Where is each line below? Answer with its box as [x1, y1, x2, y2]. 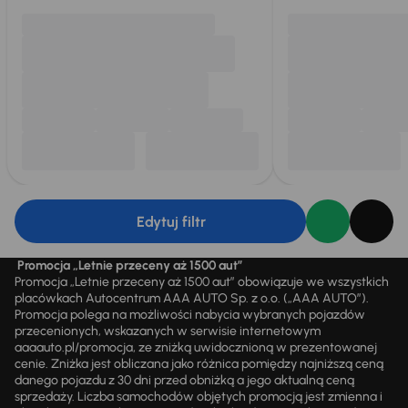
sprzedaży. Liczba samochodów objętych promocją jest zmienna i [15, 389, 382, 404]
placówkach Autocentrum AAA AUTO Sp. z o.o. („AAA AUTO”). [15, 291, 369, 306]
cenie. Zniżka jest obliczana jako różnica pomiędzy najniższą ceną [15, 356, 383, 372]
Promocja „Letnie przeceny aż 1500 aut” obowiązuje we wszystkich [15, 274, 389, 290]
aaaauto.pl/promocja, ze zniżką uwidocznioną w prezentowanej [15, 340, 377, 355]
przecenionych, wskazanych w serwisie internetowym [15, 323, 321, 339]
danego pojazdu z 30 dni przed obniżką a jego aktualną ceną [15, 372, 354, 388]
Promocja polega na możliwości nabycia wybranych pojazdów [15, 307, 365, 322]
